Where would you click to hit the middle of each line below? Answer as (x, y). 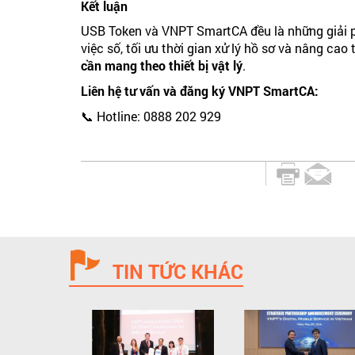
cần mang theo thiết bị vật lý (162, 66)
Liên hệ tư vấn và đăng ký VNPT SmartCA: (200, 91)
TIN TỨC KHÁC (178, 272)
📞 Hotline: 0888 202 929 (151, 116)
